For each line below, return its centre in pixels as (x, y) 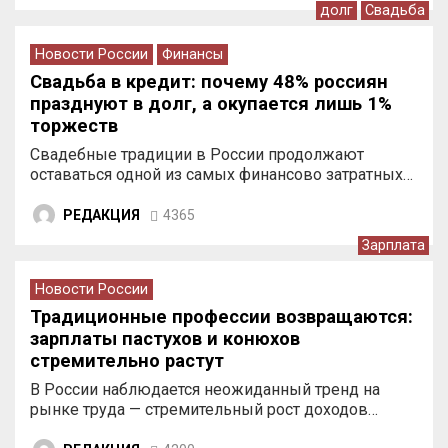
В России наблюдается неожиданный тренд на (205, 389)
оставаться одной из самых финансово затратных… (221, 174)
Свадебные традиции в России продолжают (197, 154)
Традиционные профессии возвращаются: (221, 316)
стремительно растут (127, 360)
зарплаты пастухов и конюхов (165, 338)
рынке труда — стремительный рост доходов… (204, 409)
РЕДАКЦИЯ (101, 214)
